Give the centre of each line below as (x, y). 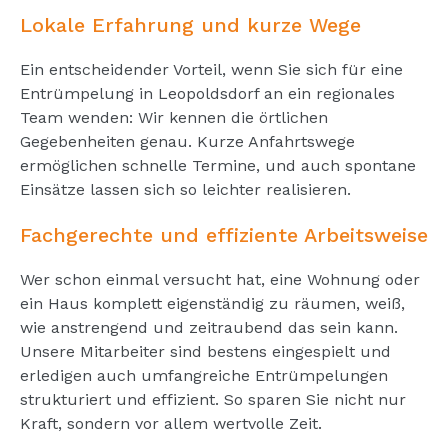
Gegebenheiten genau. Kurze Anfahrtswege (187, 141)
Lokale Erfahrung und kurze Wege (190, 24)
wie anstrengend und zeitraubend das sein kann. (209, 327)
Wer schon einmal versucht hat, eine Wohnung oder (220, 279)
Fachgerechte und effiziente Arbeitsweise (224, 234)
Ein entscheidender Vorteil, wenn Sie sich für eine (211, 69)
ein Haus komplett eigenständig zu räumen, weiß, (212, 303)
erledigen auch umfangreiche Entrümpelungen (204, 375)
